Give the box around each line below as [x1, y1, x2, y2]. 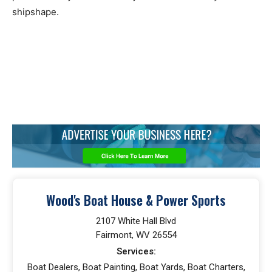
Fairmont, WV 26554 [95, 229, 177, 240]
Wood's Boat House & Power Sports [46, 191, 226, 209]
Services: [116, 246, 156, 257]
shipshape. [12, 6, 59, 18]
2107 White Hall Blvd [96, 216, 176, 226]
